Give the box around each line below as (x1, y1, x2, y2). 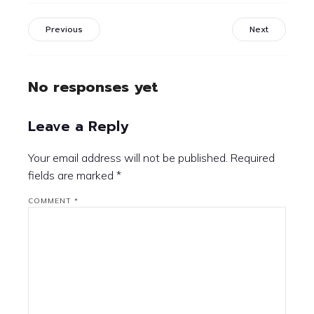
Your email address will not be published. (28, 151, 228, 165)
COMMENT (28, 196, 74, 206)
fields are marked (28, 168, 116, 183)
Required (231, 151, 275, 165)
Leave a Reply (28, 116, 128, 137)
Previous (46, 23, 83, 36)
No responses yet (28, 75, 158, 98)
